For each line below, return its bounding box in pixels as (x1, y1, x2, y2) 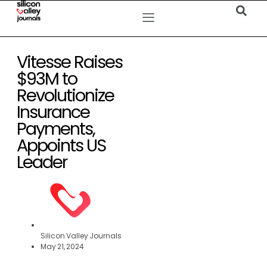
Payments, (17, 117, 95, 141)
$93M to (17, 67, 77, 91)
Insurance (17, 100, 89, 124)
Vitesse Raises (17, 50, 122, 74)
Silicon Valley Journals (41, 231, 122, 241)
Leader (17, 150, 67, 174)
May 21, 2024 (41, 241, 84, 252)
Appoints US (17, 133, 105, 157)
